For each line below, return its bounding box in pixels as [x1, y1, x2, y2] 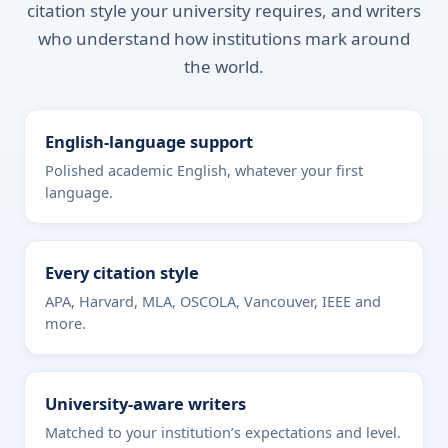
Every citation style [45, 261, 199, 284]
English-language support [45, 130, 253, 153]
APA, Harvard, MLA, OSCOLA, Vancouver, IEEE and [45, 291, 381, 311]
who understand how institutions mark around [38, 27, 410, 50]
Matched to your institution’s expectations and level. [45, 422, 401, 442]
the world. [184, 55, 264, 78]
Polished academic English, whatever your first [45, 160, 363, 180]
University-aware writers [45, 392, 246, 415]
